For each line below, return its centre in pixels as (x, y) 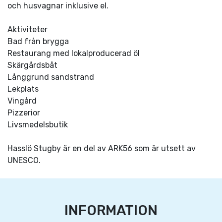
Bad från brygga (38, 41)
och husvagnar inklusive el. (58, 6)
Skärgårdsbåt (32, 65)
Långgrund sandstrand (51, 77)
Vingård (22, 101)
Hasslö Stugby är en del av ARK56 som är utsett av (102, 148)
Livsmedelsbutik (38, 125)
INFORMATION (111, 210)
